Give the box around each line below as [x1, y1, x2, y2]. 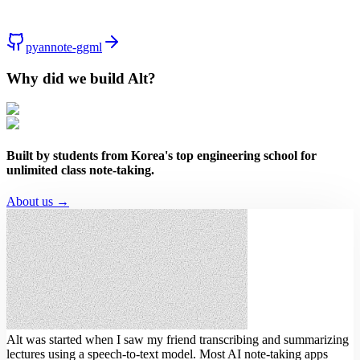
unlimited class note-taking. [6, 162, 154, 177]
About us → [6, 194, 69, 208]
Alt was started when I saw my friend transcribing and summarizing [6, 332, 349, 346]
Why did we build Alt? [6, 69, 156, 87]
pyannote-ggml [26, 39, 102, 54]
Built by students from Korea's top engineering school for [6, 148, 317, 162]
